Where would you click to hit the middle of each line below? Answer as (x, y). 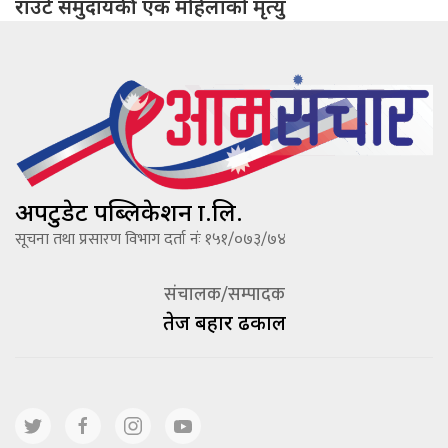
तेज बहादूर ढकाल (224, 322)
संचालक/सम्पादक (224, 294)
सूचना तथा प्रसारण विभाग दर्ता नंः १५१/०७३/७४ (150, 239)
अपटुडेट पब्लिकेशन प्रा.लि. (129, 211)
